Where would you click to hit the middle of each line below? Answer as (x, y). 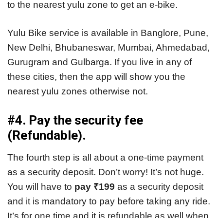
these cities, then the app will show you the (96, 77)
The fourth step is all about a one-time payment (105, 157)
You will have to (41, 186)
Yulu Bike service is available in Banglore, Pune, (108, 33)
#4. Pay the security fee (75, 120)
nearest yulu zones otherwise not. (79, 91)
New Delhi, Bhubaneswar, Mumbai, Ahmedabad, (109, 48)
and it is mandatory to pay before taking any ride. (109, 201)
